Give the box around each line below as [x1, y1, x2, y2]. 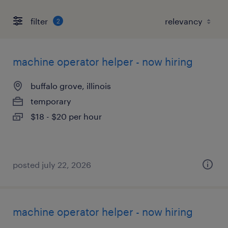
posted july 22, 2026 [13, 160, 91, 169]
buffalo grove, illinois [31, 81, 111, 91]
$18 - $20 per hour [31, 111, 102, 121]
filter [31, 16, 48, 26]
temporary [31, 96, 71, 106]
